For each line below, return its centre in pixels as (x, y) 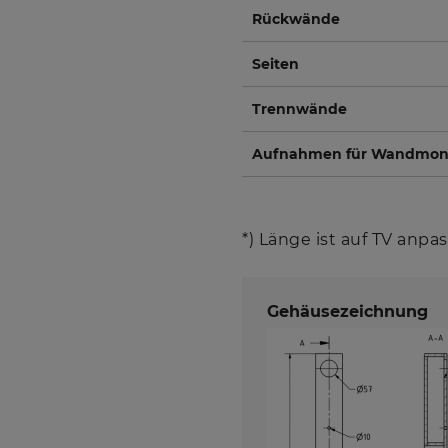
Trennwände (299, 108)
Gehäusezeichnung (347, 311)
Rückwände (296, 18)
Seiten (275, 63)
